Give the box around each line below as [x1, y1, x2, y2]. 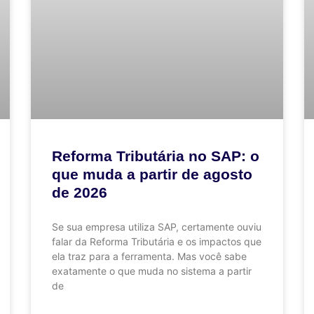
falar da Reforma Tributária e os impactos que [52, 235, 261, 248]
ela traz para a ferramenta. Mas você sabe [52, 250, 247, 263]
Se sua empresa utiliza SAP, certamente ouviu [52, 221, 261, 233]
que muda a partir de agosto [52, 166, 252, 183]
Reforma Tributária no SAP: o [52, 148, 259, 165]
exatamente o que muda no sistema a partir [52, 265, 252, 278]
